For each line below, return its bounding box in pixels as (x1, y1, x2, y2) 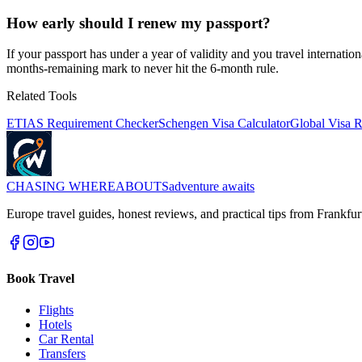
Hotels (39, 317, 72, 331)
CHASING (6, 179, 69, 194)
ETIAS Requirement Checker (6, 116, 158, 131)
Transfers (39, 346, 86, 360)
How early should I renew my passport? (6, 14, 271, 32)
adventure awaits (169, 179, 255, 194)
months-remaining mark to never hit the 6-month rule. (6, 61, 279, 76)
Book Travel (6, 271, 74, 285)
